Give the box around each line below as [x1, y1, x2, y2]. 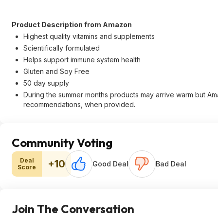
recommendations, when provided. [23, 100, 135, 109]
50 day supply [23, 79, 69, 87]
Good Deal [92, 160, 128, 168]
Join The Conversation [12, 201, 134, 216]
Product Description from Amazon [12, 20, 132, 29]
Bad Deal [156, 160, 186, 168]
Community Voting [12, 135, 112, 150]
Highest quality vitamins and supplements [23, 32, 155, 40]
